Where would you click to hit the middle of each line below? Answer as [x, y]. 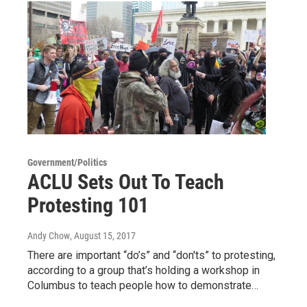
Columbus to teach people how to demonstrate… [143, 285]
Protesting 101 [88, 205]
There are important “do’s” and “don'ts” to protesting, [151, 255]
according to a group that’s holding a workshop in [144, 270]
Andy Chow [49, 235]
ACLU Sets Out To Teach [126, 182]
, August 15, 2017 [103, 235]
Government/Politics [67, 162]
